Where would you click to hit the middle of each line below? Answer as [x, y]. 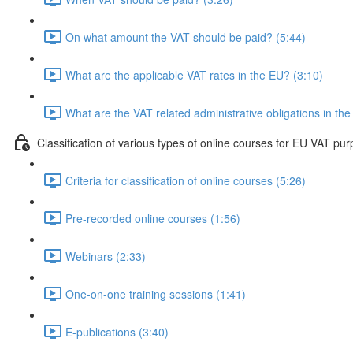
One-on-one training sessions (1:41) [156, 294]
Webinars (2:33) [106, 256]
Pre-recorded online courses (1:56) [153, 218]
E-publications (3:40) [117, 331]
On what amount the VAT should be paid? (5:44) [186, 37]
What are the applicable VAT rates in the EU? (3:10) [194, 74]
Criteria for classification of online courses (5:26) [186, 180]
